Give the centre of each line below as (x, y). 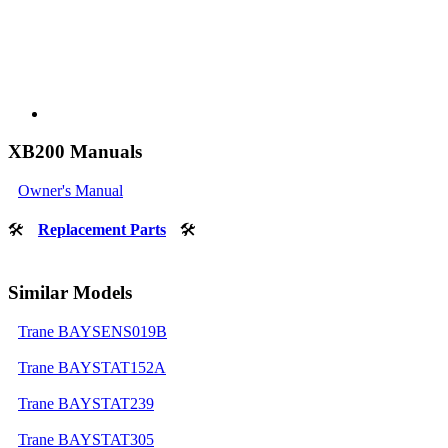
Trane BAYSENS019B (92, 331)
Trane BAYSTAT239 (86, 403)
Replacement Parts (102, 230)
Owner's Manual (70, 191)
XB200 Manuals (75, 152)
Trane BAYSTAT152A (92, 367)
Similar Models (70, 292)
